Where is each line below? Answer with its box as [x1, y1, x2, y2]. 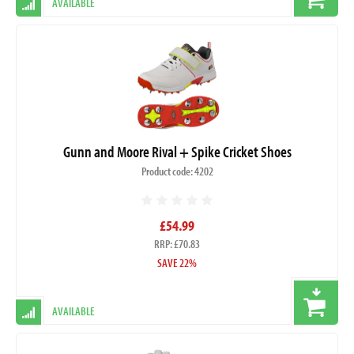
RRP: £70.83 [154, 236, 200, 252]
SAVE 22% [157, 255, 197, 271]
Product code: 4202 [141, 164, 213, 179]
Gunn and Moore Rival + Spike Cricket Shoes [62, 141, 292, 162]
